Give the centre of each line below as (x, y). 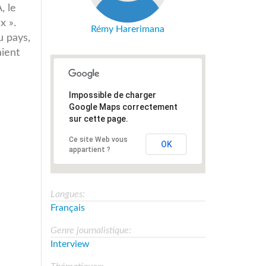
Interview (70, 244)
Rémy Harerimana (128, 29)
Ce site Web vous (98, 139)
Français (67, 208)
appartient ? (89, 149)
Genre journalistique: (92, 230)
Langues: (69, 194)
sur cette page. (98, 118)
